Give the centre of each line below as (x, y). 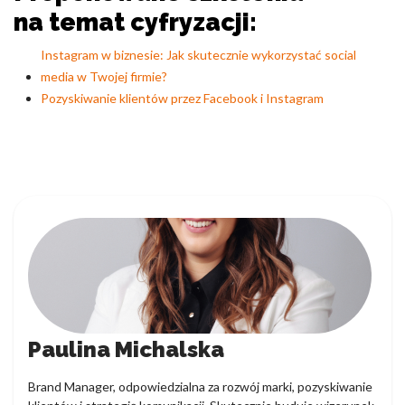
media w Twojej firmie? (104, 76)
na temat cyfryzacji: (135, 22)
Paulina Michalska (126, 349)
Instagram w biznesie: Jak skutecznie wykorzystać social (198, 55)
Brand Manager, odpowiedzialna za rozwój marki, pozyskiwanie (200, 386)
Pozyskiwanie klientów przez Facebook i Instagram (182, 98)
